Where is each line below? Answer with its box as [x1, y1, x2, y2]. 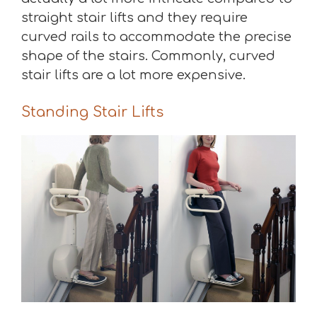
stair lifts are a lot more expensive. [21, 67, 246, 82]
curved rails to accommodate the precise [21, 29, 292, 44]
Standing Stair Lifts [21, 103, 163, 120]
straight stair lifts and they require [21, 10, 248, 25]
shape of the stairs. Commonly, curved [21, 48, 275, 63]
